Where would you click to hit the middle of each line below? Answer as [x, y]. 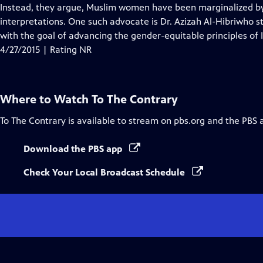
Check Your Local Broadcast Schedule [105, 172]
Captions [86, 21]
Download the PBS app [74, 149]
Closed [82, 7]
